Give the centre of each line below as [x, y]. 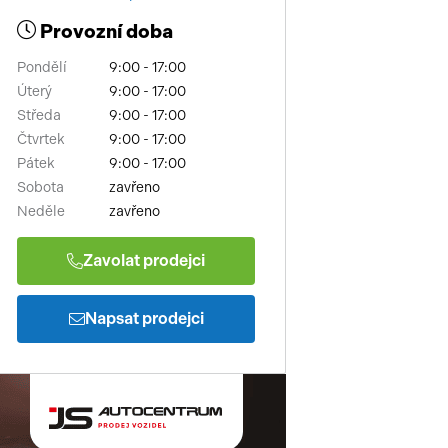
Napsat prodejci [144, 319]
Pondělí [42, 67]
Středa [39, 115]
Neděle [41, 211]
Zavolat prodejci [144, 261]
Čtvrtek [41, 139]
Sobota [40, 187]
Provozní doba [104, 31]
